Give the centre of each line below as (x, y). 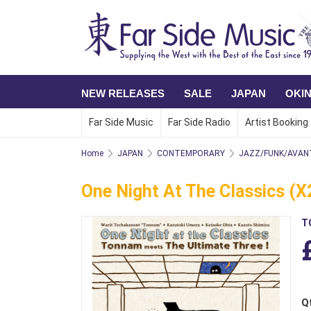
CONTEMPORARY (191, 153)
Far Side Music (121, 122)
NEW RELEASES (123, 93)
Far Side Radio (199, 122)
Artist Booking (277, 122)
